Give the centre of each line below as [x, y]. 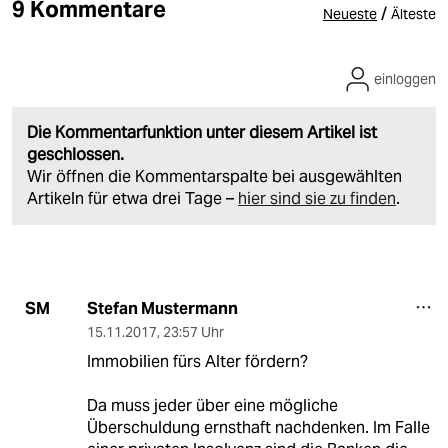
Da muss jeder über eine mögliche [212, 405]
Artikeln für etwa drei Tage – [132, 198]
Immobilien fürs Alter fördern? [197, 361]
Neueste [350, 13]
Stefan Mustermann [162, 308]
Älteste [413, 13]
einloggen [405, 78]
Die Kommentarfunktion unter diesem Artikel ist [202, 132]
